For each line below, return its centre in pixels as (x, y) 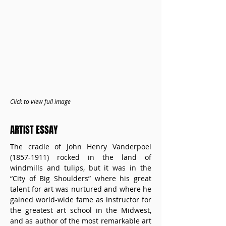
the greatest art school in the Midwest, (81, 210)
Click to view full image (40, 101)
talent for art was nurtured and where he (81, 189)
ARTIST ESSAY (34, 130)
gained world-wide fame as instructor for (81, 200)
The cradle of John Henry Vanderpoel (81, 147)
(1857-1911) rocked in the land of (81, 157)
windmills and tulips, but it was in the (81, 168)
